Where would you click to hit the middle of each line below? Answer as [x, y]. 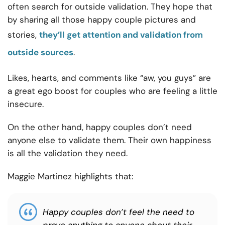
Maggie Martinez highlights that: [70, 177]
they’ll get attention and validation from [121, 35]
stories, [23, 35]
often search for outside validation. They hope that [110, 7]
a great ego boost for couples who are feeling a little [113, 91]
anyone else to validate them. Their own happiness [109, 140]
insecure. [26, 104]
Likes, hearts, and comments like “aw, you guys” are [109, 78]
